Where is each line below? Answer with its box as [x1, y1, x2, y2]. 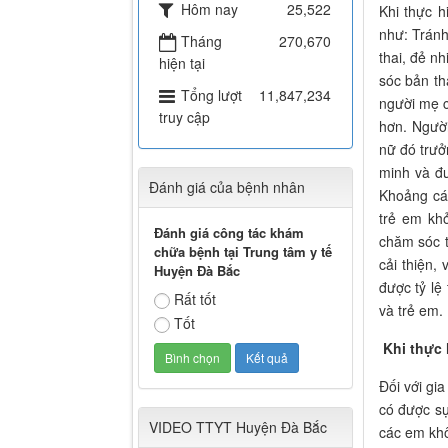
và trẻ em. [378, 300, 443, 321]
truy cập [159, 107, 210, 128]
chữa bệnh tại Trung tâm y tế [154, 242, 332, 262]
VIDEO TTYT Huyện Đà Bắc [149, 417, 327, 438]
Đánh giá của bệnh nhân [149, 177, 305, 198]
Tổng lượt [181, 85, 242, 106]
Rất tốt [174, 289, 216, 310]
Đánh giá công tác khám [154, 223, 304, 243]
